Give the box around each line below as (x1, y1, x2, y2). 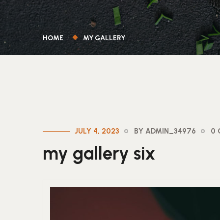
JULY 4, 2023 (75, 127, 119, 136)
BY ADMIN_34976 (134, 127, 196, 136)
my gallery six (43, 143, 155, 164)
